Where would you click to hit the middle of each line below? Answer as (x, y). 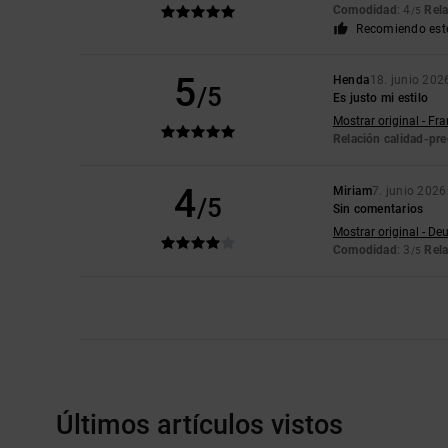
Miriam (352, 191)
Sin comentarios (378, 209)
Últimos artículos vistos (199, 425)
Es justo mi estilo (380, 98)
